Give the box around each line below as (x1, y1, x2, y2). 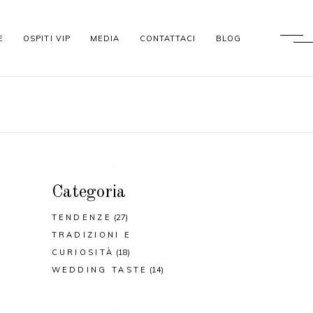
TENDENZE (51, 212, 112, 222)
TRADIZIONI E (51, 230, 132, 240)
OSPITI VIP (23, 33, 71, 43)
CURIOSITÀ (51, 247, 115, 257)
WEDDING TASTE (51, 265, 148, 275)
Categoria (51, 184, 126, 201)
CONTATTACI (139, 33, 196, 43)
